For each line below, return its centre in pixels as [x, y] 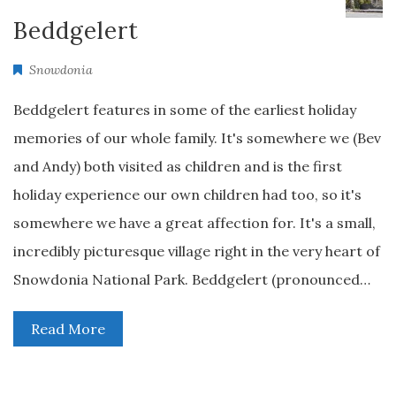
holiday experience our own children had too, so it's [187, 194]
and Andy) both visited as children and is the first [178, 166]
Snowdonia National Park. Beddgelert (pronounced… [192, 279]
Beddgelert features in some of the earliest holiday [185, 110]
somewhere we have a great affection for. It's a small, [194, 223]
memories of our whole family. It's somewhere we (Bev [197, 138]
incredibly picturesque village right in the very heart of [197, 251]
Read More [68, 329]
